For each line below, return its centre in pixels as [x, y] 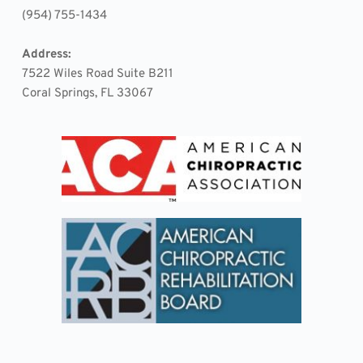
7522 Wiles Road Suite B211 [99, 75]
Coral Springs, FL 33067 [87, 94]
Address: [46, 55]
